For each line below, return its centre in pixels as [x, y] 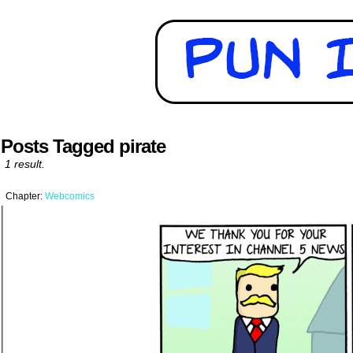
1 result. [25, 164]
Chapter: [25, 196]
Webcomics [70, 196]
